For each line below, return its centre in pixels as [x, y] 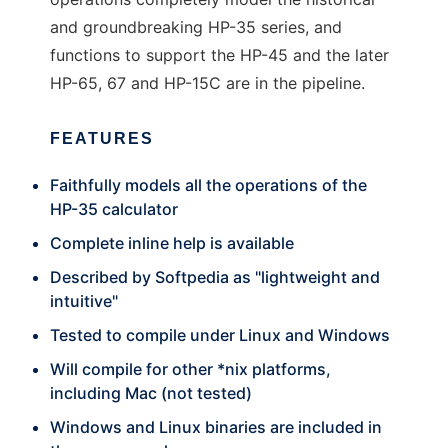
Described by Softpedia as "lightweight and [215, 277]
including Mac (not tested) [151, 393]
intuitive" [84, 301]
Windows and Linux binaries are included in [216, 427]
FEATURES [102, 139]
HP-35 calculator [114, 209]
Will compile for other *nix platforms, [190, 369]
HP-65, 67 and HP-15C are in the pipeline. [207, 83]
